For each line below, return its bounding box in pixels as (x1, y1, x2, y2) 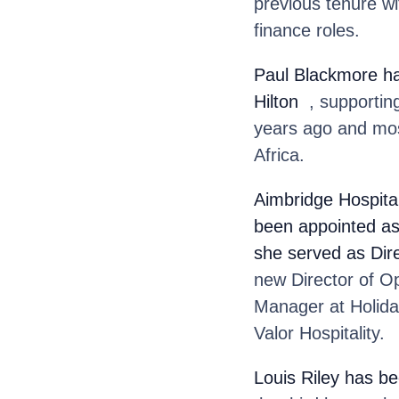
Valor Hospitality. (253, 322, 385, 343)
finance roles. (253, 20, 360, 40)
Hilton (253, 91, 298, 111)
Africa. (253, 144, 305, 165)
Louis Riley (253, 367, 339, 387)
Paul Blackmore (253, 64, 378, 85)
